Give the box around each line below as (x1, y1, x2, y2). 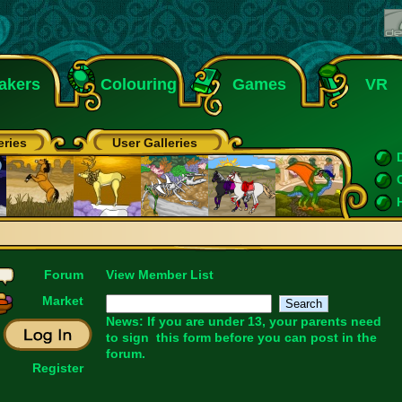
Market (41, 293, 83, 308)
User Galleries (112, 135, 197, 150)
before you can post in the (210, 330, 377, 345)
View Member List (105, 267, 214, 282)
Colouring (100, 75, 177, 93)
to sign (105, 330, 156, 345)
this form (155, 330, 211, 345)
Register (31, 361, 83, 375)
